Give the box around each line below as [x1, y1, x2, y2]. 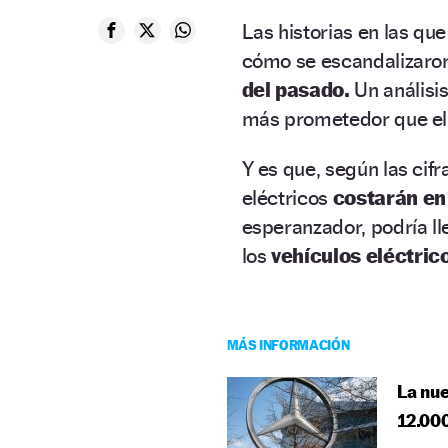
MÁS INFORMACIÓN [226, 335, 350, 353]
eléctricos [241, 184, 329, 210]
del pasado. [241, 76, 350, 102]
